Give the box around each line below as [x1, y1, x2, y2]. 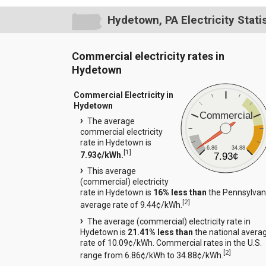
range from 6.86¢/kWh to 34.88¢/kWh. [80, 250, 223, 260]
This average [87, 166, 136, 176]
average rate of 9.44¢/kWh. [80, 199, 182, 210]
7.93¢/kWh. [80, 150, 123, 160]
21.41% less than [127, 227, 193, 237]
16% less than [153, 188, 207, 198]
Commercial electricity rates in [71, 50, 224, 63]
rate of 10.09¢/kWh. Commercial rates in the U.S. [80, 237, 262, 248]
